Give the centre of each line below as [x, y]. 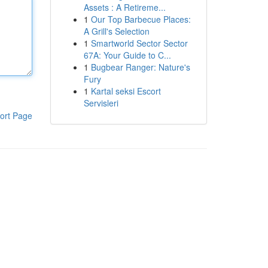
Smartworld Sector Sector [139, 43]
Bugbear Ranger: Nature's [140, 67]
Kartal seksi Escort [126, 91]
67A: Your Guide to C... [127, 55]
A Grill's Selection [116, 31]
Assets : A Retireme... [124, 7]
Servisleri [101, 103]
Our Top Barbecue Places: [141, 19]
